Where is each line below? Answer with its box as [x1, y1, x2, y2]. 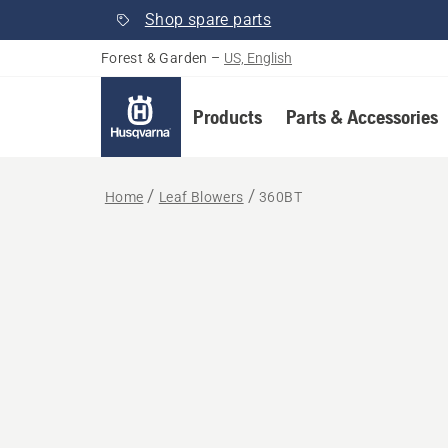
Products [192, 105, 262, 128]
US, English [224, 50, 293, 66]
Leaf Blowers [158, 189, 244, 205]
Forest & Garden [100, 50, 208, 66]
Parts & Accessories [285, 105, 438, 128]
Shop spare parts [144, 10, 272, 29]
